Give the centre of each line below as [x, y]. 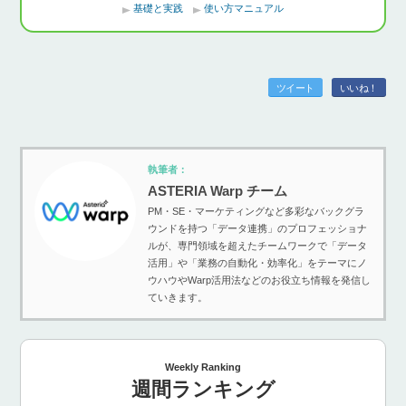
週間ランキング [203, 390]
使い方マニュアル [244, 9]
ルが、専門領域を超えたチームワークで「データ [257, 246]
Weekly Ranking [203, 367]
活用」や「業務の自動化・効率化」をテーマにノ [257, 263]
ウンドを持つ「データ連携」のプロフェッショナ [257, 229]
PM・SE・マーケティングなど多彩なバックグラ [256, 212]
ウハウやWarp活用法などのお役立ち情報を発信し [259, 280]
